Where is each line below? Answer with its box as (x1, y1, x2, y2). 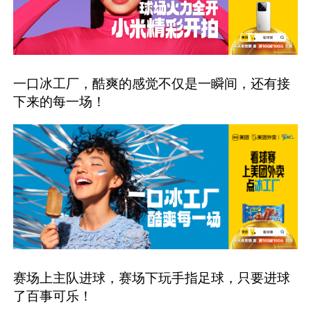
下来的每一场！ (13, 93, 106, 110)
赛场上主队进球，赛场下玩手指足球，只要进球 (13, 269, 291, 287)
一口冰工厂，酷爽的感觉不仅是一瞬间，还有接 (13, 75, 291, 92)
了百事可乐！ (13, 287, 93, 305)
